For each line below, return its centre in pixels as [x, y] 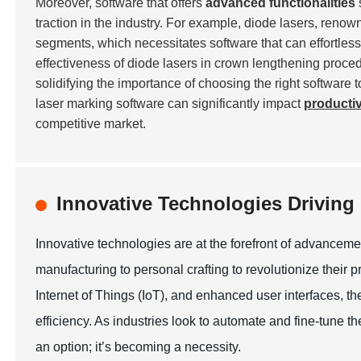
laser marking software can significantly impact [170, 104]
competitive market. [91, 124]
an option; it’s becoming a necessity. [139, 347]
